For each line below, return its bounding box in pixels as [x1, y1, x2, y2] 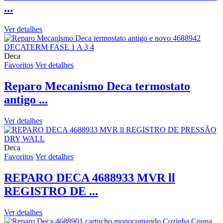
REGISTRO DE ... [4, 184, 98, 198]
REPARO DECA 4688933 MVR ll [4, 171, 175, 184]
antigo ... [4, 93, 48, 106]
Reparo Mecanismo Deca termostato [4, 79, 190, 93]
